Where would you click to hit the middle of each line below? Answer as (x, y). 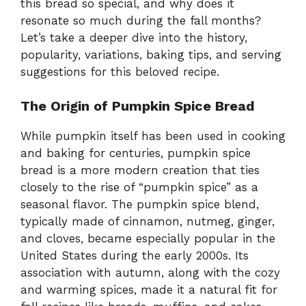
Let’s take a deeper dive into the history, (134, 37)
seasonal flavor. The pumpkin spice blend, (140, 205)
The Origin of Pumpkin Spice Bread (138, 106)
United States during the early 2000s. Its (135, 256)
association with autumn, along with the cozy (150, 273)
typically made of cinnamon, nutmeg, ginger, (148, 222)
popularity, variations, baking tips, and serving (151, 54)
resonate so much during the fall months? (141, 20)
